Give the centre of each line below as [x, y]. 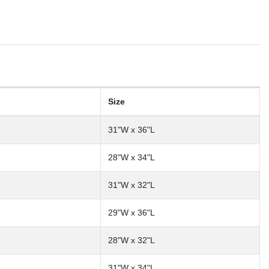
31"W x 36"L [131, 129]
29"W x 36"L [131, 212]
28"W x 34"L [131, 157]
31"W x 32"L [131, 185]
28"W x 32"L [131, 240]
